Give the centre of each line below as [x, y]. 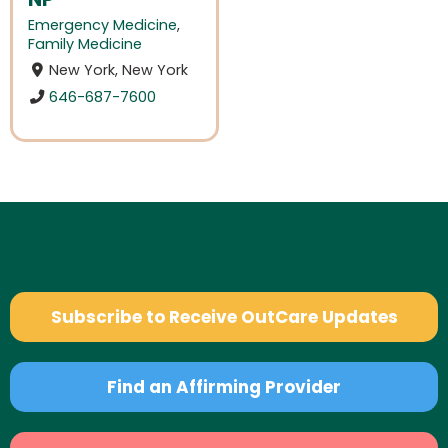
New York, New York [119, 70]
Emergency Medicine [102, 25]
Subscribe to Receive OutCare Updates [224, 316]
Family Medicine [85, 44]
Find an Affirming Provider [224, 386]
